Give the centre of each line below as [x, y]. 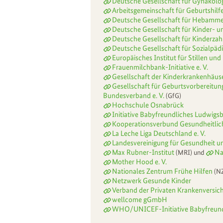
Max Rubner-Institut [144, 152]
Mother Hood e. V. [139, 162]
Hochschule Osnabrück [148, 105]
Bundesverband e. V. [134, 95]
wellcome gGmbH [140, 199]
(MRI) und [191, 152]
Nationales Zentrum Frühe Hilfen [162, 171]
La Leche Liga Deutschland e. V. [159, 133]
